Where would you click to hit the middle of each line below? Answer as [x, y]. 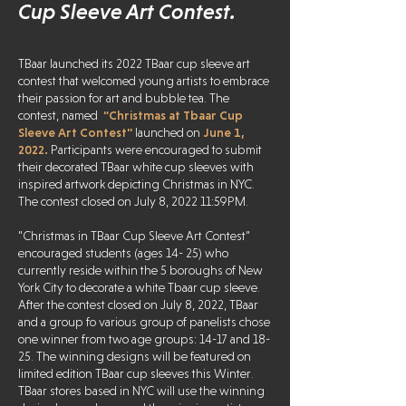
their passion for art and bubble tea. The [124, 98]
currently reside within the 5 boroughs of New [140, 270]
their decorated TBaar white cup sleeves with [136, 167]
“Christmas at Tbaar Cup [173, 115]
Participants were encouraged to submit [155, 150]
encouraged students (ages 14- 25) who [123, 253]
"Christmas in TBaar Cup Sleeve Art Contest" [134, 236]
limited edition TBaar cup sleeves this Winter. [136, 373]
